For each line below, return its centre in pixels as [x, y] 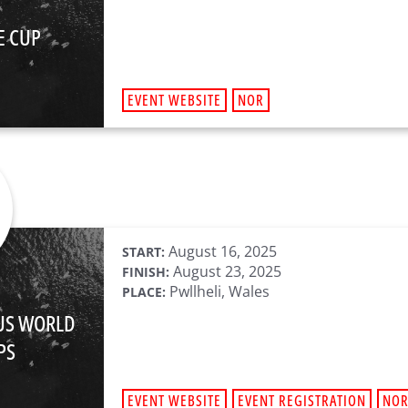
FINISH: [146, 272]
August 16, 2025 [221, 251]
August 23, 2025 [225, 271]
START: [143, 252]
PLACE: [144, 292]
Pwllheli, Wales [218, 291]
